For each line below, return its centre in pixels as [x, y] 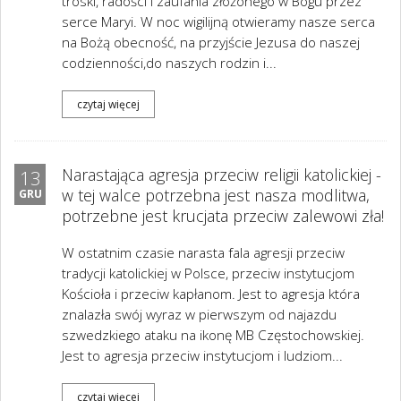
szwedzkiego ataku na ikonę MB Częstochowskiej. [213, 335]
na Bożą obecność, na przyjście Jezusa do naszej [211, 43]
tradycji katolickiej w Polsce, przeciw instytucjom [208, 273]
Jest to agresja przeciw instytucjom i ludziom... [202, 356]
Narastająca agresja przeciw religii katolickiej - [222, 175]
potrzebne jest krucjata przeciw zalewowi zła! [223, 216]
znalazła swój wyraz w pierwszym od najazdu [199, 315]
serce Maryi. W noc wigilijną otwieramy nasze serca [218, 22]
